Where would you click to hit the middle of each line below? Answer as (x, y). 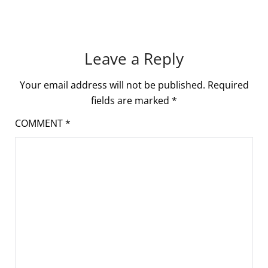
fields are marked (131, 100)
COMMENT (40, 123)
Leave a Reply (134, 59)
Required (228, 85)
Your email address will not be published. (112, 85)
